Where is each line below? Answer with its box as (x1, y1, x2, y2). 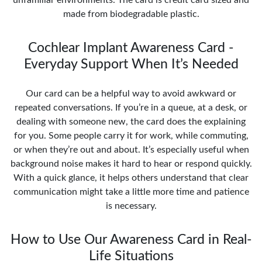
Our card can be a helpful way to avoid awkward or (26, 88, 236, 98)
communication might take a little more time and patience (13, 187, 249, 196)
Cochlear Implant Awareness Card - (28, 40, 234, 55)
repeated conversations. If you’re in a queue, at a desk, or (15, 102, 247, 112)
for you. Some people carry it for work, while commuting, (13, 130, 249, 140)
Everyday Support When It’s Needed (23, 57, 239, 71)
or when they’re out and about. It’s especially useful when (13, 144, 249, 154)
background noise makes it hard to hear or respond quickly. (10, 158, 252, 168)
